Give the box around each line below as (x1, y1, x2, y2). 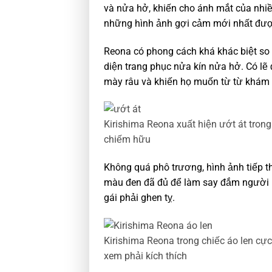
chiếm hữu (104, 134, 151, 146)
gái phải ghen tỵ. (104, 192, 175, 204)
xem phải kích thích (104, 250, 187, 262)
